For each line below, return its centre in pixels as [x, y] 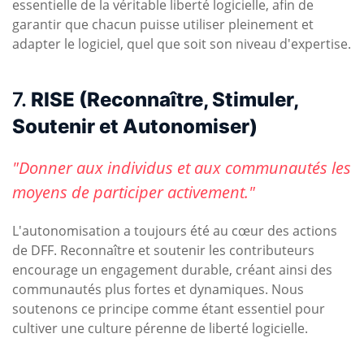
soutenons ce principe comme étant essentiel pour [169, 309]
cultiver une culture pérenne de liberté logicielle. [160, 329]
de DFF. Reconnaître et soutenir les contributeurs [163, 251]
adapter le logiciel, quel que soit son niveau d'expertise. [182, 44]
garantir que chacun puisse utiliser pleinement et [163, 25]
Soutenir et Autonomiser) [135, 127]
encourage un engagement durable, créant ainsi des [172, 270]
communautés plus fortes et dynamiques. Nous [158, 290]
